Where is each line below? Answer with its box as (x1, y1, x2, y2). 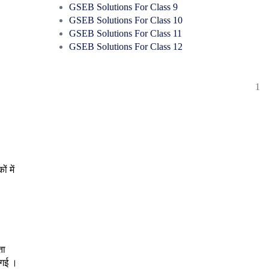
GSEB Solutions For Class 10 (68, 14, 183, 25)
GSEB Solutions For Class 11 (68, 28, 182, 38)
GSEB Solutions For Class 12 (68, 41, 183, 52)
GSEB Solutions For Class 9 (68, 1, 178, 12)
